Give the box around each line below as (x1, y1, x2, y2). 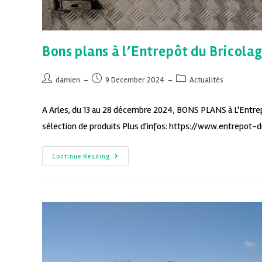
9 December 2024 (105, 74, 164, 85)
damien (56, 74, 80, 85)
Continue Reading (52, 152, 110, 160)
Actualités (189, 74, 223, 85)
